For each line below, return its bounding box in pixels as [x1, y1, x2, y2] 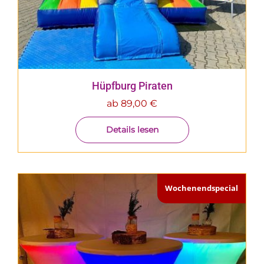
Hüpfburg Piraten [91, 79, 173, 92]
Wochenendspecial [165, 183, 238, 194]
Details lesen [105, 124, 159, 135]
